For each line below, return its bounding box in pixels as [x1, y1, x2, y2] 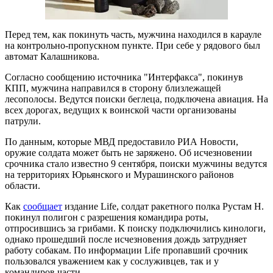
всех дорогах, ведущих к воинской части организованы [5, 104, 236, 115]
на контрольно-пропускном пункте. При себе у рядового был [5, 40, 260, 51]
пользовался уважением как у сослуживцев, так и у [5, 255, 219, 266]
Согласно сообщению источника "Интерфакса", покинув [5, 71, 243, 82]
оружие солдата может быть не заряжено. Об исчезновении [5, 147, 252, 158]
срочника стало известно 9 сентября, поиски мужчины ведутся [5, 158, 267, 169]
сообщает [23, 200, 62, 211]
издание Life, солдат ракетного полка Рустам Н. [62, 200, 264, 211]
